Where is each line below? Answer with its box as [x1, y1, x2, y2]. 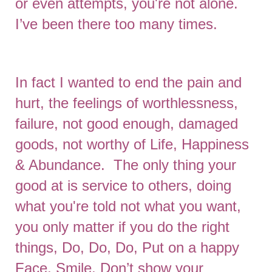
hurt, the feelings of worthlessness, [15, 95, 238, 111]
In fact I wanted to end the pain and [15, 74, 242, 90]
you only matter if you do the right [15, 219, 229, 235]
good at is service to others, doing [15, 177, 231, 194]
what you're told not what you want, [15, 198, 241, 214]
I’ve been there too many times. [15, 16, 217, 32]
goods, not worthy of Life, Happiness [15, 136, 249, 152]
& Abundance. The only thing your [15, 157, 236, 173]
